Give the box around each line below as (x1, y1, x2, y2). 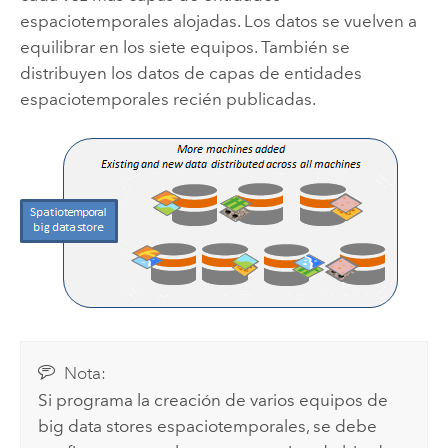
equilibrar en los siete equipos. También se (19, 36, 350, 57)
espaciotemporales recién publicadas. (19, 88, 316, 109)
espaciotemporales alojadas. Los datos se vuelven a (19, 10, 417, 31)
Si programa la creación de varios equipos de (38, 389, 389, 410)
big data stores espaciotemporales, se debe (38, 415, 378, 436)
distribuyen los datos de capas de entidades (19, 62, 362, 83)
